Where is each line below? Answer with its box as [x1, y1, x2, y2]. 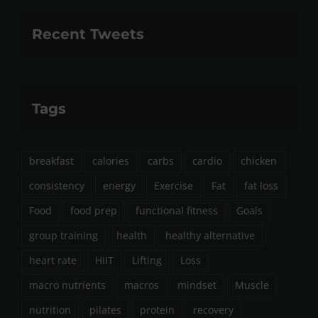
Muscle [235, 278, 269, 292]
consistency [29, 179, 84, 192]
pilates [89, 303, 121, 317]
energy [103, 179, 136, 192]
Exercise [154, 179, 193, 192]
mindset [177, 278, 216, 292]
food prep [70, 204, 117, 217]
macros [124, 278, 159, 292]
